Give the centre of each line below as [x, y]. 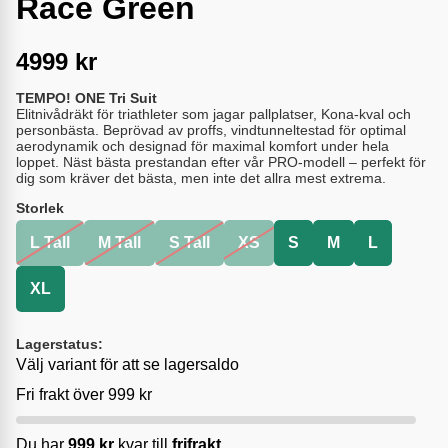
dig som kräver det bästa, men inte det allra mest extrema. [201, 178]
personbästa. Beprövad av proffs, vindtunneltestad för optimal [211, 130]
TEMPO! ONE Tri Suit [86, 98]
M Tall [119, 243]
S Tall [189, 243]
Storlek [40, 208]
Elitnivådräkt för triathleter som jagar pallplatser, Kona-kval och [213, 114]
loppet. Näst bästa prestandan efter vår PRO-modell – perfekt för [221, 162]
